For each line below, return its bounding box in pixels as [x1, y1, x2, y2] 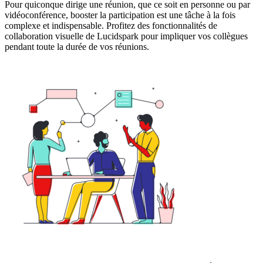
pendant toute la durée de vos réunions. [5, 41, 149, 52]
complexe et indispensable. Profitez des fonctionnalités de [5, 20, 217, 31]
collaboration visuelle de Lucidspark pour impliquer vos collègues [5, 31, 248, 41]
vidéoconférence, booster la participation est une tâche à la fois [5, 9, 235, 20]
